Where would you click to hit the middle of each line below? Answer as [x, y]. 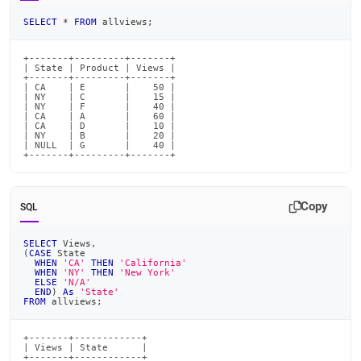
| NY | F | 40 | [100, 106]
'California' [153, 263]
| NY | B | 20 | [100, 135]
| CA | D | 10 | [100, 126]
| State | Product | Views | [100, 68]
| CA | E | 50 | [100, 87]
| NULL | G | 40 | [100, 145]
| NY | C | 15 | [100, 97]
